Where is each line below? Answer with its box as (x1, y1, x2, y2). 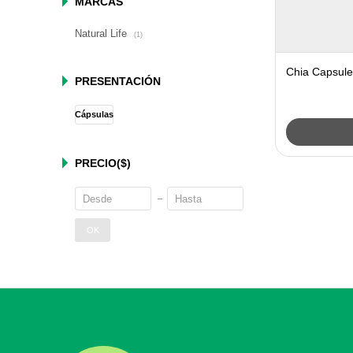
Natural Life (75, 28, 131, 39)
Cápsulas (75, 110, 114, 119)
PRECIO (75, 157, 117, 169)
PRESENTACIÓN (75, 75, 162, 87)
